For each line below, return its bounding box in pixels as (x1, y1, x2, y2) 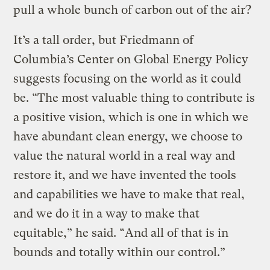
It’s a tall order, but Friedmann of (13, 33, 194, 47)
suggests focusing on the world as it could (13, 71, 242, 86)
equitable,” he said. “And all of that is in (13, 225, 229, 240)
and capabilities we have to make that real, (13, 187, 245, 201)
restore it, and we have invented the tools (13, 168, 237, 182)
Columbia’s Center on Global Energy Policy (13, 52, 249, 66)
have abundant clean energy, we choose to (13, 129, 243, 143)
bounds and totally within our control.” (13, 245, 226, 259)
